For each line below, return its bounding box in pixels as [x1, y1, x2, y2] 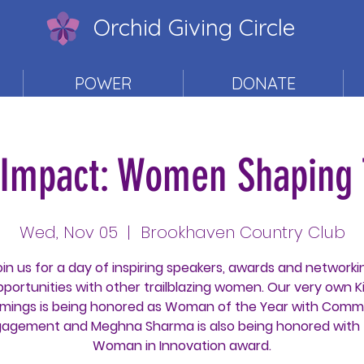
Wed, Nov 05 [19, 221, 118, 244]
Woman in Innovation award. [93, 336, 271, 355]
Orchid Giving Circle [93, 13, 295, 41]
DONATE [231, 73, 296, 93]
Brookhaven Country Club [140, 221, 345, 244]
